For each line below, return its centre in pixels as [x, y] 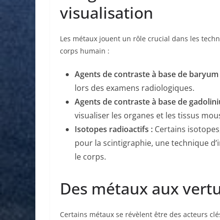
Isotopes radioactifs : [114, 129]
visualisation [107, 12]
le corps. [90, 156]
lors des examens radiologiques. [135, 88]
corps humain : [85, 51]
